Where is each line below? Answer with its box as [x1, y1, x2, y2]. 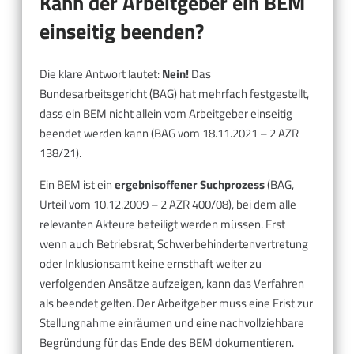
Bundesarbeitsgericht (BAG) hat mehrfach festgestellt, [40, 84, 309, 103]
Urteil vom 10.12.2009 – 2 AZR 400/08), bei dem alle [40, 194, 296, 213]
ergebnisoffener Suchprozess [115, 175, 265, 194]
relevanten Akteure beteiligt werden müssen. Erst [40, 214, 285, 233]
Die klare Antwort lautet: [40, 64, 162, 83]
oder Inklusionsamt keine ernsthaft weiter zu [40, 254, 262, 273]
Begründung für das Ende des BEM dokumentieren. [40, 333, 294, 352]
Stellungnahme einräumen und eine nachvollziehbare [40, 313, 304, 332]
